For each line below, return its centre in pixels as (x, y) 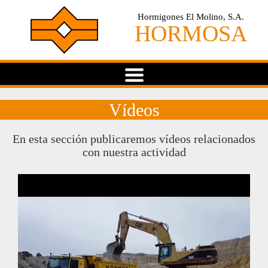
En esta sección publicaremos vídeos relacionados (134, 139)
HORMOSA (191, 33)
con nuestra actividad (134, 152)
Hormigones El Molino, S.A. (191, 17)
